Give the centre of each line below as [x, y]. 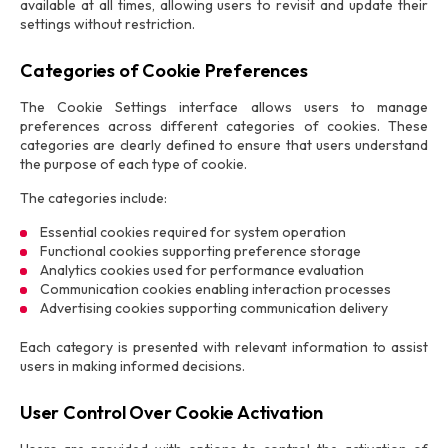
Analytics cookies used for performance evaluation [202, 270]
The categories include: [93, 198]
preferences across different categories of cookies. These [224, 126]
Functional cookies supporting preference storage [200, 251]
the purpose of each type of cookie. [133, 164]
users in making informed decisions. [132, 366]
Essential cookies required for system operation [193, 232]
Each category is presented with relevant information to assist [224, 347]
